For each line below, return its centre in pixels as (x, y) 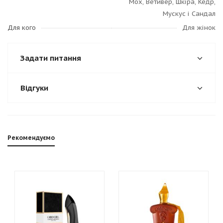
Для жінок (199, 28)
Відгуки (34, 88)
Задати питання (51, 58)
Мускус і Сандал (189, 14)
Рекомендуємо (31, 138)
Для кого (22, 28)
